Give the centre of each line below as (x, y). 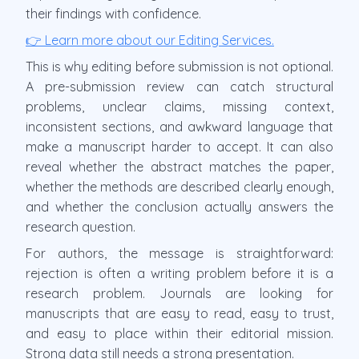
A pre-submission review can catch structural (179, 86)
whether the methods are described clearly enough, (179, 186)
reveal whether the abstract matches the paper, (179, 166)
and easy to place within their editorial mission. (179, 333)
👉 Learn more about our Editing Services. (150, 40)
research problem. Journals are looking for (179, 293)
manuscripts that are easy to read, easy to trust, (179, 313)
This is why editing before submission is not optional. (179, 66)
